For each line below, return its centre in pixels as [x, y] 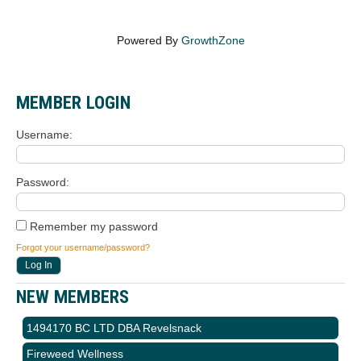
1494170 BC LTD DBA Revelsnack [114, 328]
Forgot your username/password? [83, 248]
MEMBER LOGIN [74, 103]
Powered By [149, 41]
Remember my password [92, 227]
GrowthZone [213, 41]
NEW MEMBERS [73, 297]
